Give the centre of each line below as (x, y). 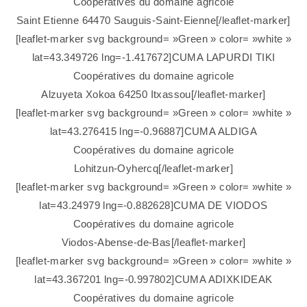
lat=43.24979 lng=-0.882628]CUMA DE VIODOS (153, 206)
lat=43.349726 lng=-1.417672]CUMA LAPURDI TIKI (153, 58)
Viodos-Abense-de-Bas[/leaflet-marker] (153, 243)
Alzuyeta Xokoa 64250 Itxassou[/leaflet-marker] (153, 95)
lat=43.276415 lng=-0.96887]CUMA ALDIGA (153, 132)
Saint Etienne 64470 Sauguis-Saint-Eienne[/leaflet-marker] (153, 21)
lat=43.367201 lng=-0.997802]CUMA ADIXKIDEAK (153, 280)
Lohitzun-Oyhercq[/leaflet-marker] (153, 169)
